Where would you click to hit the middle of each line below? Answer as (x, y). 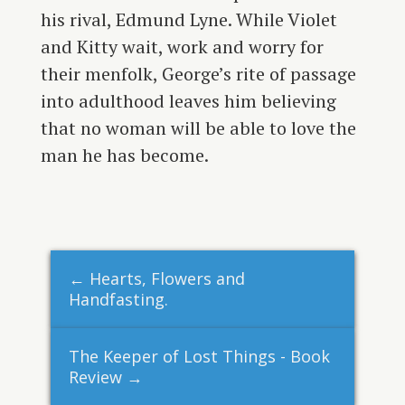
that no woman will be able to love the (198, 127)
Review (95, 377)
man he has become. (124, 155)
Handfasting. (118, 299)
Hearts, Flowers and (167, 278)
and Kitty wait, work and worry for (182, 46)
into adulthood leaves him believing (188, 100)
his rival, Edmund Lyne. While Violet (188, 19)
